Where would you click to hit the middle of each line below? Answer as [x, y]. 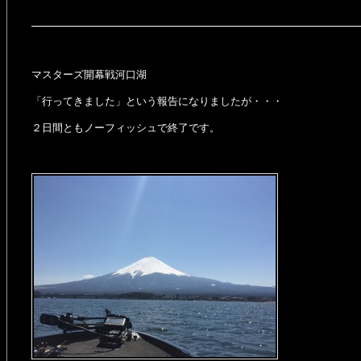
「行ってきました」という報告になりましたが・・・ [157, 101]
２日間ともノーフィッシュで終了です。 [126, 128]
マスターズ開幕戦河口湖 [89, 75]
